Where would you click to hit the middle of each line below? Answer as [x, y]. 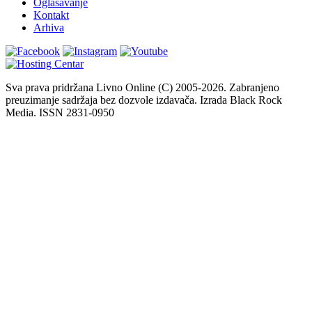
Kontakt [51, 15]
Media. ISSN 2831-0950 [60, 112]
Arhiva [49, 27]
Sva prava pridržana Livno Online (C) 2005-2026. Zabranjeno [142, 87]
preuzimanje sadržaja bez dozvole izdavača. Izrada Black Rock [144, 100]
